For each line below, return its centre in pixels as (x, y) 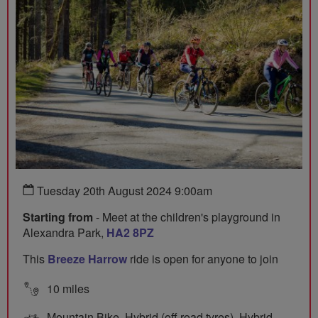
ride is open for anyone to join (203, 259)
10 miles (67, 289)
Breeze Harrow (87, 259)
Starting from (58, 217)
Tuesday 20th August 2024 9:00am (123, 191)
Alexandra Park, (65, 233)
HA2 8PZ (130, 233)
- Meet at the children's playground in (187, 217)
